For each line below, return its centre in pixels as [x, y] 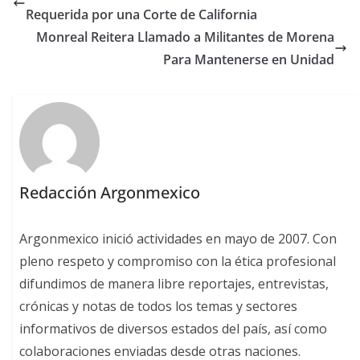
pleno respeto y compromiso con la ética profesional [178, 261]
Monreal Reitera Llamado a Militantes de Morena [185, 37]
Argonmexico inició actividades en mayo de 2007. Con [178, 238]
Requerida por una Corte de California [141, 15]
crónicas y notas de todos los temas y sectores [159, 306]
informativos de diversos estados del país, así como [174, 328]
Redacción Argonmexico [110, 192]
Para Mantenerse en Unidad [249, 60]
